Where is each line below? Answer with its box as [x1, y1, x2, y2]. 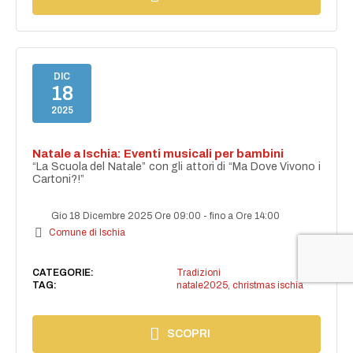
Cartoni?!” [32, 173, 85, 186]
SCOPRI [167, 328, 211, 340]
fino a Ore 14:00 [210, 210, 281, 222]
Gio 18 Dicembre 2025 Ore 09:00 [49, 210, 204, 222]
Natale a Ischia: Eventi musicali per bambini [32, 147, 284, 161]
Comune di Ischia [49, 227, 126, 239]
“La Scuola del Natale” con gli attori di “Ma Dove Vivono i [32, 161, 321, 173]
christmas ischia [232, 280, 303, 292]
